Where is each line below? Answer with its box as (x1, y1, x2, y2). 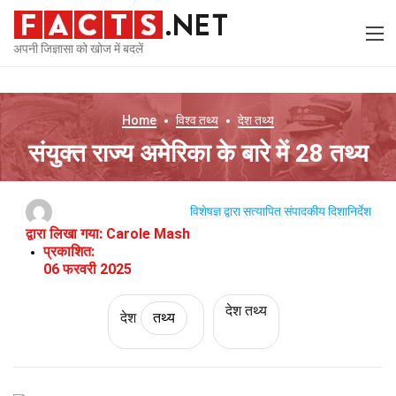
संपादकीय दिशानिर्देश (283, 204, 371, 219)
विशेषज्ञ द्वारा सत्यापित (189, 204, 281, 219)
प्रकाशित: (42, 243, 95, 260)
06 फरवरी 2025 (42, 261, 132, 278)
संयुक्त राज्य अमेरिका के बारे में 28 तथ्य (27, 139, 369, 168)
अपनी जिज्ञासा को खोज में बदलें (13, 41, 143, 56)
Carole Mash (105, 225, 190, 242)
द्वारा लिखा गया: (25, 225, 106, 242)
